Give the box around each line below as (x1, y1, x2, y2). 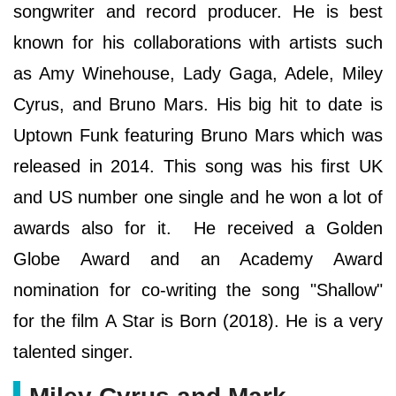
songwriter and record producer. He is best (13, 2, 383, 22)
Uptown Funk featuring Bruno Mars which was (13, 126, 383, 146)
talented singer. (13, 342, 139, 362)
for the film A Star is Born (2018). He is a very (13, 311, 383, 331)
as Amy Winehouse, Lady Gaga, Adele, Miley (13, 64, 383, 84)
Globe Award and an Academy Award (13, 249, 383, 270)
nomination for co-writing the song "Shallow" (13, 280, 383, 301)
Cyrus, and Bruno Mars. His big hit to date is (13, 95, 383, 115)
